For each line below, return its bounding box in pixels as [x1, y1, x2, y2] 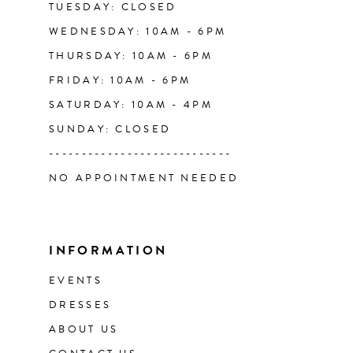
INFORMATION [49, 241, 168, 261]
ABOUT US [49, 321, 119, 338]
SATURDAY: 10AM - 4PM [49, 96, 213, 113]
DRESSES [49, 297, 112, 314]
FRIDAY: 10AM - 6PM [49, 72, 191, 88]
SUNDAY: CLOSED [49, 121, 172, 137]
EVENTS [49, 273, 102, 289]
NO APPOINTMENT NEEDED [49, 169, 240, 186]
